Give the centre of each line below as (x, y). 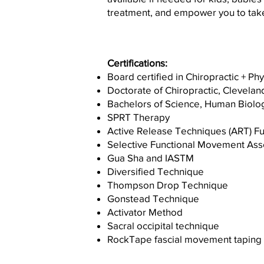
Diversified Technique (156, 171)
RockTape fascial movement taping (184, 239)
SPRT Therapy (140, 117)
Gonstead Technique (153, 198)
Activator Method (145, 212)
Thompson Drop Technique (168, 185)
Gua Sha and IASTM (151, 158)
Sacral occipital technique (163, 225)
